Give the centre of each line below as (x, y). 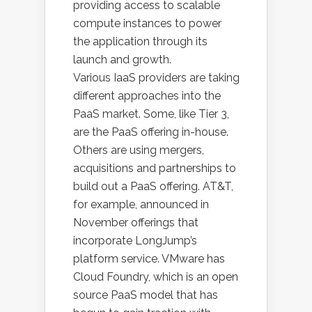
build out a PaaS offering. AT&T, (153, 186)
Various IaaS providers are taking (156, 78)
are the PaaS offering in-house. (151, 132)
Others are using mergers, (139, 150)
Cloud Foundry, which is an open (156, 277)
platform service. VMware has (149, 259)
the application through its (140, 41)
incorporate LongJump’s (135, 241)
